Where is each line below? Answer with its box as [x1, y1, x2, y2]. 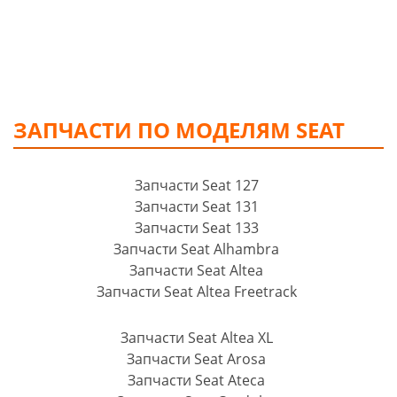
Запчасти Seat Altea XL [120, 328, 273, 347]
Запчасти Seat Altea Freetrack [96, 282, 297, 301]
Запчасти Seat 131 [134, 197, 259, 216]
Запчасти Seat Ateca [128, 370, 265, 390]
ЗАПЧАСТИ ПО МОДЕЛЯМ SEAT [13, 115, 345, 144]
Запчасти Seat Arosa [127, 349, 266, 369]
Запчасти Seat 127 [134, 175, 259, 195]
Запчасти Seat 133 [134, 218, 259, 237]
